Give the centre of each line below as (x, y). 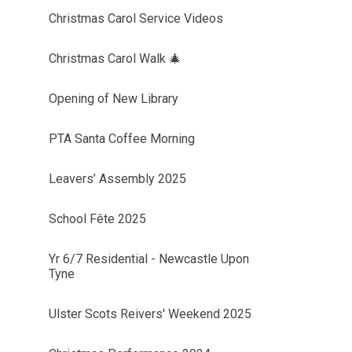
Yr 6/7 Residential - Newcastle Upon (148, 259)
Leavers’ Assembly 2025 (117, 179)
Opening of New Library (113, 99)
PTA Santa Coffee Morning (121, 139)
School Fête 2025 (97, 219)
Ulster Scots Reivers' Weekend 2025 (150, 314)
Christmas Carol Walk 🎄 (115, 59)
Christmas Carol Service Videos (136, 19)
